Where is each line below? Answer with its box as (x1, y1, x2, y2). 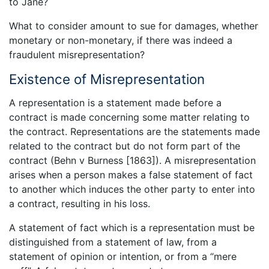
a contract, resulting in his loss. (9, 197, 150, 210)
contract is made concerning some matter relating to (9, 110, 250, 123)
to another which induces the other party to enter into (9, 183, 255, 195)
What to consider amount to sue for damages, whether (9, 20, 258, 32)
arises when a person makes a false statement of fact (9, 168, 253, 181)
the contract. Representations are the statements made (9, 125, 260, 138)
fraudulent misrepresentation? (9, 49, 145, 61)
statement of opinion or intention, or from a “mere (9, 250, 237, 262)
